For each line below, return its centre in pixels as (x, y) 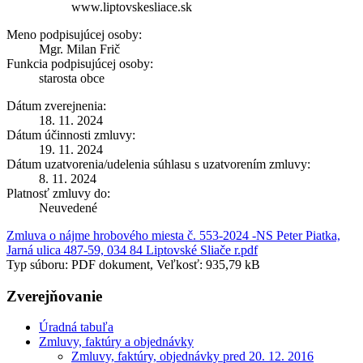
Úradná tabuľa (76, 327)
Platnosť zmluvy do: (58, 193)
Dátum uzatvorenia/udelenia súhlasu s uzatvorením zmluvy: (158, 164)
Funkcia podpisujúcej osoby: (80, 63)
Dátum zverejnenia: (56, 105)
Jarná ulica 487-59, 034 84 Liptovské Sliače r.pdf (132, 250)
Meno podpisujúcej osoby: (74, 34)
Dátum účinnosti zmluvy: (71, 135)
